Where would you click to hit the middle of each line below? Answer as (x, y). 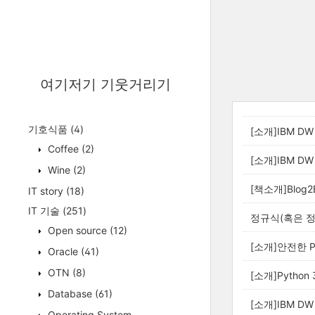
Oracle (63, 251)
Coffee (63, 149)
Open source (77, 230)
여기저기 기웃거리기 (105, 84)
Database (70, 294)
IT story (47, 191)
